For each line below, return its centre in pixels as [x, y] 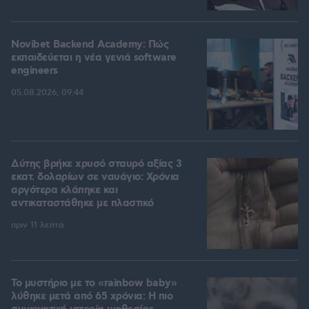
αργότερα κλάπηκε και [64, 191]
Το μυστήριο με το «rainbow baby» [94, 284]
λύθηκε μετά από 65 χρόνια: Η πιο [92, 297]
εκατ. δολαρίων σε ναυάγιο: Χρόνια [95, 178]
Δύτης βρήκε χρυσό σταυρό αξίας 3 [96, 165]
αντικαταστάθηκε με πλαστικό [82, 204]
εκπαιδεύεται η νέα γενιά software [94, 58]
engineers [34, 71]
